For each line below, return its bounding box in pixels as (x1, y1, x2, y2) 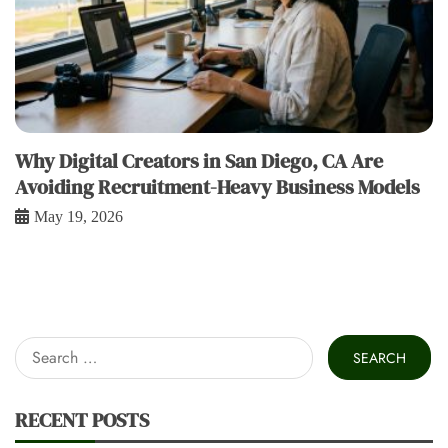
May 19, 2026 (34, 208, 123, 226)
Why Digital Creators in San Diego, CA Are (15, 147, 383, 176)
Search (14, 337, 63, 358)
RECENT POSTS (15, 406, 149, 435)
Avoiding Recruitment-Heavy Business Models (15, 173, 420, 202)
